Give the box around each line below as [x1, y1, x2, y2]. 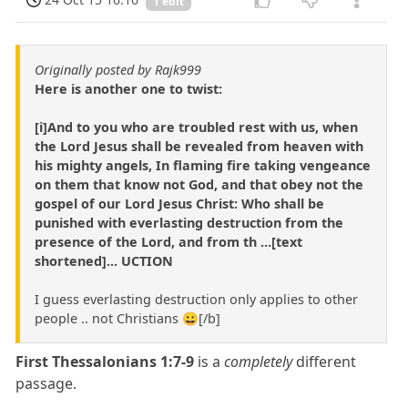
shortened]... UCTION [35, 251, 173, 270]
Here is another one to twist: [35, 79, 222, 97]
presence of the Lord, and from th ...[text [35, 232, 302, 250]
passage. [15, 372, 77, 393]
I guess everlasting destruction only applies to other [35, 290, 358, 308]
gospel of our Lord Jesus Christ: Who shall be [35, 194, 324, 212]
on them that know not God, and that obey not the [35, 175, 363, 193]
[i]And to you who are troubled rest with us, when [35, 117, 358, 136]
